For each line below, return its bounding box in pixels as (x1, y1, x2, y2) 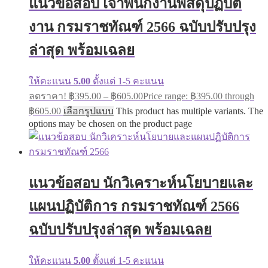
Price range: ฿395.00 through (143, 90, 254, 101)
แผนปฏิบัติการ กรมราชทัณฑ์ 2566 (29, 198, 239, 214)
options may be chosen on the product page (29, 118, 192, 129)
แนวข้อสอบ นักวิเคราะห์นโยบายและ (29, 175, 253, 191)
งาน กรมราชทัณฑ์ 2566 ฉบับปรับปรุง (29, 19, 256, 35)
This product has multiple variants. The (116, 105, 263, 116)
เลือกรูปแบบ (63, 105, 114, 116)
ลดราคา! (29, 90, 66, 101)
